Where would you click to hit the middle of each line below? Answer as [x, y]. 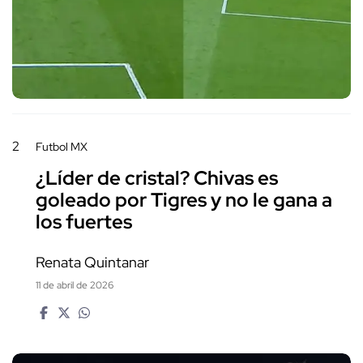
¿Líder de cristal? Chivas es [157, 178]
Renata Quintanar [92, 263]
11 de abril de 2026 [75, 286]
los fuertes [84, 222]
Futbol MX [62, 147]
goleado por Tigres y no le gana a [184, 200]
